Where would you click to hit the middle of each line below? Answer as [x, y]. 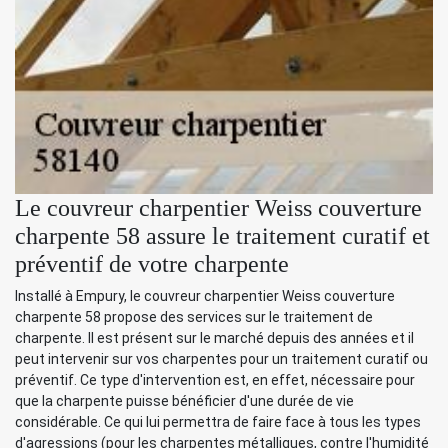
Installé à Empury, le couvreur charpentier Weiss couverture [205, 295]
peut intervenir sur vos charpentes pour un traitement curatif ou [221, 358]
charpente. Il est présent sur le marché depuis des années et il [214, 337]
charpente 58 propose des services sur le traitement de [194, 316]
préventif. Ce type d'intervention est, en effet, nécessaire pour [215, 379]
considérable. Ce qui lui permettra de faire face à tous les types [218, 421]
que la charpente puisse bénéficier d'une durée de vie [184, 400]
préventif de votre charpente [152, 263]
